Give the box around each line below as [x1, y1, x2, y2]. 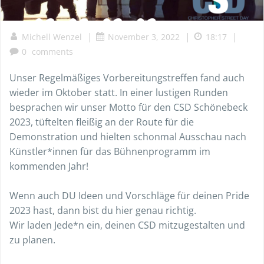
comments [32, 46, 73, 57]
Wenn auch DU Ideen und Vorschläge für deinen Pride [9, 189, 249, 202]
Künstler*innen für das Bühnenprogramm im [9, 145, 210, 158]
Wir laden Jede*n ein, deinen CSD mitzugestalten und [9, 219, 245, 232]
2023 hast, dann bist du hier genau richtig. [9, 204, 196, 217]
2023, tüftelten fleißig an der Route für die [9, 115, 194, 128]
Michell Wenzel [22, 31, 82, 42]
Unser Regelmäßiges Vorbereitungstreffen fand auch [9, 71, 245, 84]
